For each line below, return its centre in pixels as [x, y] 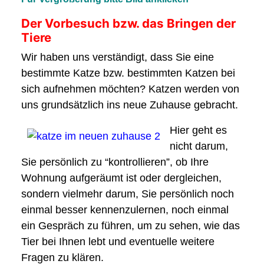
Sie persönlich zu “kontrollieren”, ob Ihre [115, 162]
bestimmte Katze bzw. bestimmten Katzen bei [128, 73]
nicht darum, [199, 146]
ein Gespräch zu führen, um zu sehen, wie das [131, 226]
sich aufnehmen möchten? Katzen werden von [130, 89]
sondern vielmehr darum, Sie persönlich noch [128, 194]
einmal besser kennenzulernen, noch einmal [125, 210]
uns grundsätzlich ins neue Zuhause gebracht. [130, 105]
